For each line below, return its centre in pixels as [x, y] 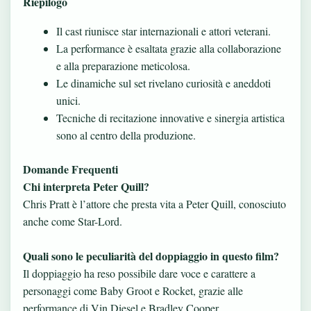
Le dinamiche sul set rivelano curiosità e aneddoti [163, 83]
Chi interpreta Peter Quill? [86, 186]
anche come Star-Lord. [73, 221]
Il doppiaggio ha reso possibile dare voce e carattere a [139, 273]
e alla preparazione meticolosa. [123, 65]
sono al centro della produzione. [126, 135]
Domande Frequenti [70, 169]
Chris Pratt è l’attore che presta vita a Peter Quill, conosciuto [154, 203]
